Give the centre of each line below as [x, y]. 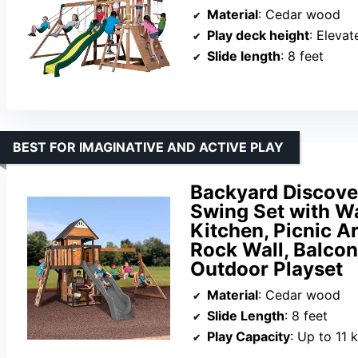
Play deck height [258, 35]
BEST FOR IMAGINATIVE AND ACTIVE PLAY [148, 147]
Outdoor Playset [267, 268]
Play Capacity [249, 337]
